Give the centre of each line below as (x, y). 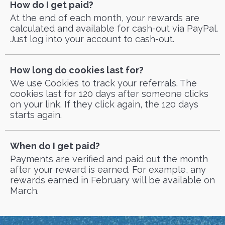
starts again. (36, 115)
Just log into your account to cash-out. (92, 39)
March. (24, 191)
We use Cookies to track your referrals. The (103, 83)
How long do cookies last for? (77, 70)
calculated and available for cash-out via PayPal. (114, 28)
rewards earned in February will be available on (113, 180)
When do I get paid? (55, 146)
